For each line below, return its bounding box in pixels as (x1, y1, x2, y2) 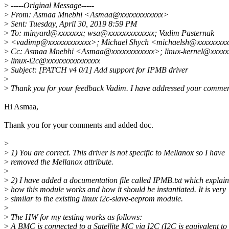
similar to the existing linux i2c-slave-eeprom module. (9, 194, 183, 203)
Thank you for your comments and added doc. (4, 121, 153, 130)
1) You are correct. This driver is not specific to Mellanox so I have (9, 148, 225, 157)
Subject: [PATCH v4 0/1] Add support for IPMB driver (9, 65, 188, 75)
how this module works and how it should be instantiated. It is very (9, 185, 226, 194)
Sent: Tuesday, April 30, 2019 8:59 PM (9, 19, 137, 29)
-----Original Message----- (9, 1, 94, 10)
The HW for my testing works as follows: (9, 213, 142, 222)
